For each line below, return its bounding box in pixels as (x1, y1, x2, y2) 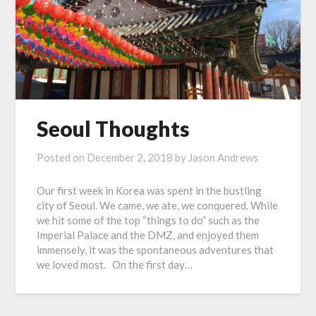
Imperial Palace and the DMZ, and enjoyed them (37, 229, 260, 242)
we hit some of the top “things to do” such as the (37, 214, 260, 227)
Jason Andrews (188, 151, 259, 164)
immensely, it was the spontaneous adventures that (37, 243, 274, 257)
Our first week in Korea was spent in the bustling (37, 184, 262, 197)
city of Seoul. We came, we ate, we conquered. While (37, 199, 279, 212)
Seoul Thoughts (37, 116, 190, 142)
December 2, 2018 (87, 151, 174, 164)
